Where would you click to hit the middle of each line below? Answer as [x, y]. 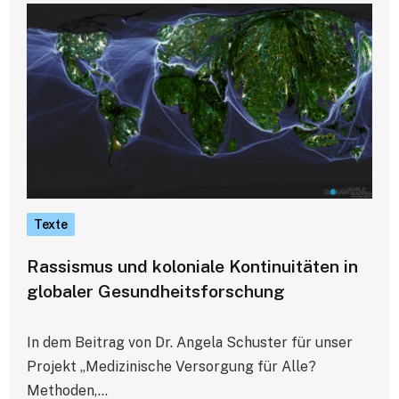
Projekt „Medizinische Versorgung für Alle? [171, 366]
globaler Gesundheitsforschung [156, 291]
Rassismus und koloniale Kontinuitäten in [192, 266]
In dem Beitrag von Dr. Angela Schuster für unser [190, 342]
